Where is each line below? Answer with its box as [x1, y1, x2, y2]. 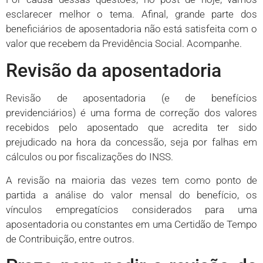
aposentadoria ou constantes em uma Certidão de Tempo [6, 218, 257, 230]
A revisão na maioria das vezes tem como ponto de [6, 174, 257, 186]
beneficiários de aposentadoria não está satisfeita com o [6, 23, 257, 35]
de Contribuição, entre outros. [6, 232, 134, 245]
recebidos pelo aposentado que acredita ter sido [6, 122, 257, 134]
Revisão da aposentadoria [6, 59, 221, 82]
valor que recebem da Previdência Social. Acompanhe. [6, 38, 242, 50]
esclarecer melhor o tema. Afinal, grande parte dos [6, 8, 257, 21]
